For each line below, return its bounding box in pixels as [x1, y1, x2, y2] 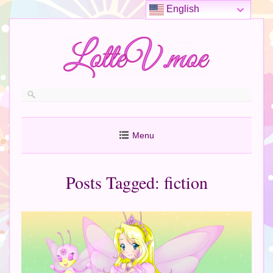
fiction [163, 171, 208, 194]
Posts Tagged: [65, 171, 164, 194]
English [164, 4, 200, 15]
